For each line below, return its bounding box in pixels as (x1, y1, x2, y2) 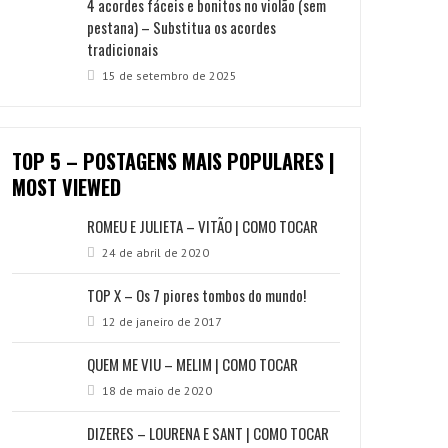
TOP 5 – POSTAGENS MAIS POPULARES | (12, 146, 336, 176)
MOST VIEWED (12, 172, 122, 202)
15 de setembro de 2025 (99, 68, 238, 83)
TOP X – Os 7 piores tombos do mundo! (87, 284, 307, 306)
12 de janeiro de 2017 (99, 314, 223, 329)
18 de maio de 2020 (99, 383, 213, 398)
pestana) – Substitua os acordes (87, 16, 277, 38)
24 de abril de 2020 (99, 245, 210, 260)
